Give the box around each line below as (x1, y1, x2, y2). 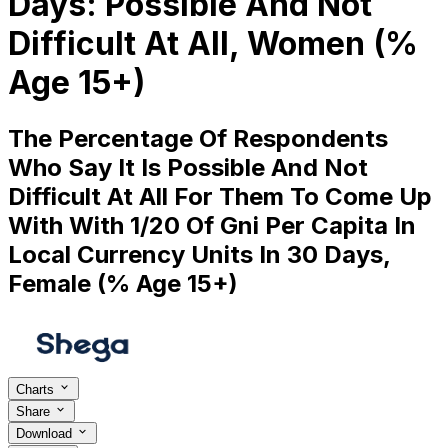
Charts (16, 381, 58, 397)
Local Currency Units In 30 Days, (8, 239, 390, 269)
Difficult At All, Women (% (8, 24, 418, 64)
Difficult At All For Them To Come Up (8, 181, 432, 211)
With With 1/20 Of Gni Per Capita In (8, 210, 416, 240)
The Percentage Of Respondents (8, 123, 388, 153)
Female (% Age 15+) (8, 268, 238, 298)
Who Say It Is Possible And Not (8, 152, 368, 182)
